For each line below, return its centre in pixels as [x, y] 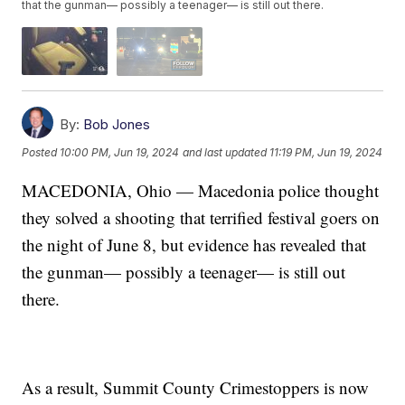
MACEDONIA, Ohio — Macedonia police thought [201, 190]
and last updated [225, 153]
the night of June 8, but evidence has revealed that [194, 244]
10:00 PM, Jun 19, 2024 [120, 153]
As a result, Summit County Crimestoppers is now [196, 387]
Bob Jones [117, 124]
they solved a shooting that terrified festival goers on [201, 217]
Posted [41, 153]
